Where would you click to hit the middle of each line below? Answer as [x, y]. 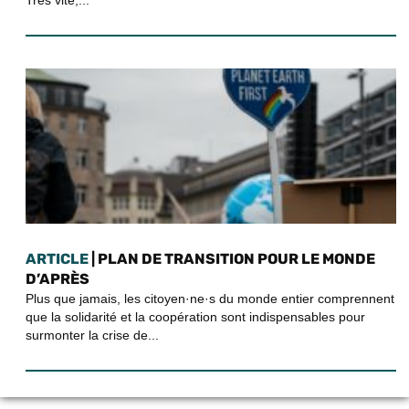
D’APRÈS [58, 278]
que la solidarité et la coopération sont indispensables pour [195, 316]
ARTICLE [57, 258]
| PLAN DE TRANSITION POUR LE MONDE [232, 258]
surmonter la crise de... [92, 335]
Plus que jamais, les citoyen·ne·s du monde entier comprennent [210, 298]
